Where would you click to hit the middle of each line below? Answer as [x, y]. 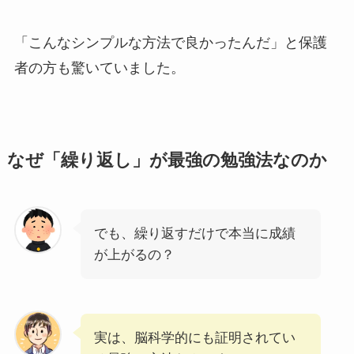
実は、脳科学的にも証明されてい [194, 338]
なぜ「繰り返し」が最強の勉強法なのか [167, 161]
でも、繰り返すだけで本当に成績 [194, 234]
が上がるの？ [134, 255]
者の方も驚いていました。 [99, 68]
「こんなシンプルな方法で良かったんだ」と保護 [170, 43]
